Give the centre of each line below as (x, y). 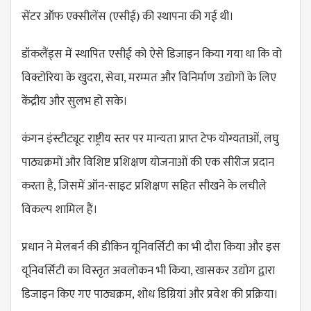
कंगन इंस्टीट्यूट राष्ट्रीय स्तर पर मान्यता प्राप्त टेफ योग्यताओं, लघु (150, 138)
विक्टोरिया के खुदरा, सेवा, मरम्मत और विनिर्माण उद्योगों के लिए (149, 77)
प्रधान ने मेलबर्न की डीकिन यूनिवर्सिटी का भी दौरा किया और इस (151, 247)
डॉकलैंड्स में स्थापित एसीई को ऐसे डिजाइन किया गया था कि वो (152, 54)
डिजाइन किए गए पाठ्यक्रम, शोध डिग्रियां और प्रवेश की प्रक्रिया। (150, 294)
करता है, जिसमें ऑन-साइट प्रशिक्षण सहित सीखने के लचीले (144, 186)
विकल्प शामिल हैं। (60, 209)
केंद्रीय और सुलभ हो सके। (75, 101)
